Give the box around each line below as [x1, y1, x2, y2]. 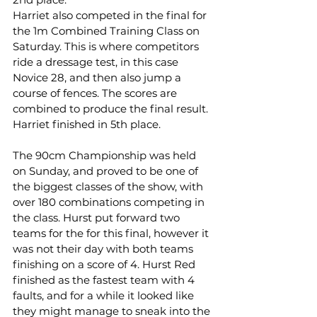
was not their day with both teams [13, 242, 196, 255]
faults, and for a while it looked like [13, 289, 197, 302]
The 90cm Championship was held [13, 149, 199, 162]
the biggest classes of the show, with [13, 180, 206, 193]
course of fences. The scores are [13, 86, 180, 100]
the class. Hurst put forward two [13, 211, 183, 224]
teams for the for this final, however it [13, 226, 212, 240]
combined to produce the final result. [13, 102, 211, 115]
